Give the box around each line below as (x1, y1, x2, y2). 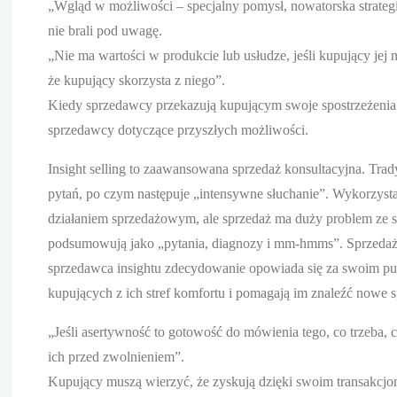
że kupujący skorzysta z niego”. (48, 72, 225, 88)
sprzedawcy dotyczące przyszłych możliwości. (48, 121, 308, 137)
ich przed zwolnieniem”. (48, 348, 184, 364)
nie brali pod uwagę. (48, 22, 162, 38)
